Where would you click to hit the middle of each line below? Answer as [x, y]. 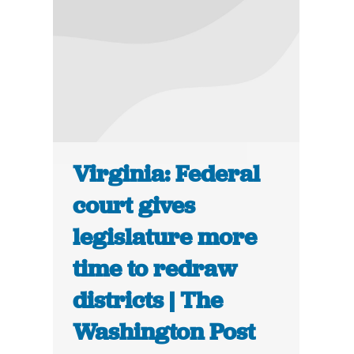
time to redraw [155, 269]
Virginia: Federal [167, 174]
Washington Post [164, 332]
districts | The [148, 301]
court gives [134, 206]
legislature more [165, 237]
